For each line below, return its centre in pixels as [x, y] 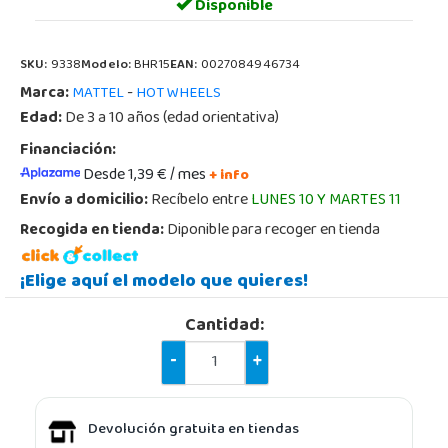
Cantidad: [224, 326]
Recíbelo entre [199, 200]
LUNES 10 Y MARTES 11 [326, 200]
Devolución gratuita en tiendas [193, 430]
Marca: [44, 93]
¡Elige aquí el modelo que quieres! [164, 282]
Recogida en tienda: [92, 230]
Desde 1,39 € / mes [146, 175]
